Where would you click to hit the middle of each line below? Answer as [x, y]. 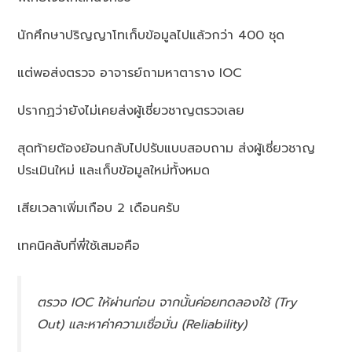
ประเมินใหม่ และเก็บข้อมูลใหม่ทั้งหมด [114, 171]
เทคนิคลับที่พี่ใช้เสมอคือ [79, 246]
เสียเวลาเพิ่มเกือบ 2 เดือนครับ [99, 209]
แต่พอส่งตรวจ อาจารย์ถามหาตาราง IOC [130, 73]
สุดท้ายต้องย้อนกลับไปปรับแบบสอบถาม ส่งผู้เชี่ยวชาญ [167, 149]
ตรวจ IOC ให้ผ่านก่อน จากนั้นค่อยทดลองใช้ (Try [167, 303]
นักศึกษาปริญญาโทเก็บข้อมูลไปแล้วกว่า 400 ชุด [151, 36]
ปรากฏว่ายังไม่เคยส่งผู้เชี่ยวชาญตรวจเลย [131, 111]
